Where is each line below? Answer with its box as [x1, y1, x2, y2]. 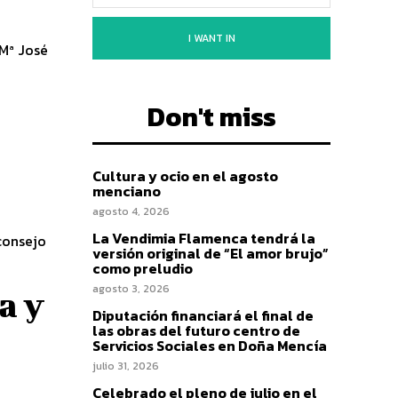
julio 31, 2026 [92, 357, 159, 374]
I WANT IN [187, 29, 235, 46]
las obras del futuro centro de [92, 319, 300, 341]
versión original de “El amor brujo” [92, 242, 329, 264]
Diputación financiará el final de [92, 304, 314, 326]
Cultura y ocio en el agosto [92, 164, 278, 187]
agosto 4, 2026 [92, 203, 170, 219]
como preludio [92, 257, 193, 279]
